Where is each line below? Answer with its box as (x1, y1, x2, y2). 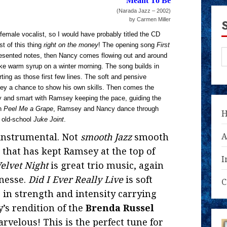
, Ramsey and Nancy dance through (53, 105, 159, 112)
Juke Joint (33, 116, 64, 123)
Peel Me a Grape (4, 105, 53, 112)
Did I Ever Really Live (28, 173, 123, 185)
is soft (123, 173, 153, 185)
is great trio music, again (48, 159, 164, 171)
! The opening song (98, 41, 157, 49)
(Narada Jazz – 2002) (117, 8, 171, 14)
